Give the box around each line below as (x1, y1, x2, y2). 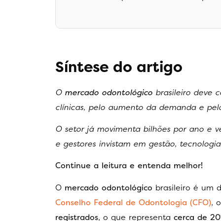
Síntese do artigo (55, 56, 183, 77)
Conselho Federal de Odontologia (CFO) (55, 196, 211, 208)
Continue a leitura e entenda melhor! (55, 160, 203, 171)
